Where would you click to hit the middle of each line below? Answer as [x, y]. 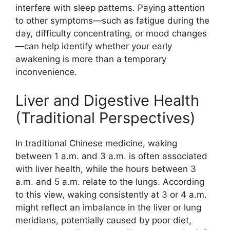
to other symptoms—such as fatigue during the [112, 21]
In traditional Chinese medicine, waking [96, 143]
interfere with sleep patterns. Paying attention [110, 8]
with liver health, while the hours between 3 [106, 169]
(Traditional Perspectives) [106, 118]
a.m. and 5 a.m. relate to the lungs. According [110, 181]
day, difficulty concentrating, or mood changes [111, 33]
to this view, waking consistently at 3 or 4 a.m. [111, 194]
